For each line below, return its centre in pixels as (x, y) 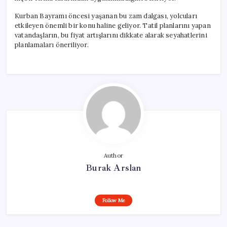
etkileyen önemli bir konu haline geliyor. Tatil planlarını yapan (113, 25)
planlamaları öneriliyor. (52, 45)
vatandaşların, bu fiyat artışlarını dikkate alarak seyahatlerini (111, 35)
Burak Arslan (113, 167)
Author (113, 155)
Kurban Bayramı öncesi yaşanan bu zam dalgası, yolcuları (106, 16)
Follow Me (113, 200)
